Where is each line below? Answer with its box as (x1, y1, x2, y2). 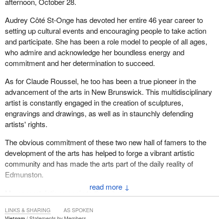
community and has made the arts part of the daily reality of (4, 158, 193, 169)
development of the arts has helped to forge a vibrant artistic (4, 148, 195, 158)
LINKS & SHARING (4, 206, 50, 214)
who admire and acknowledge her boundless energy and (4, 47, 184, 58)
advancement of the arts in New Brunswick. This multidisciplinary (4, 87, 212, 97)
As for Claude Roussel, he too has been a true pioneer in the (4, 76, 196, 87)
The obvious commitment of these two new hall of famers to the (4, 137, 206, 148)
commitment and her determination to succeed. (4, 58, 155, 68)
